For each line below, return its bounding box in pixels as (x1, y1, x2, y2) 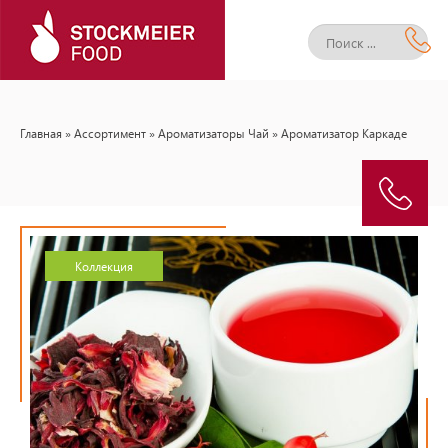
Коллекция (75, 258, 133, 274)
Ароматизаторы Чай (158, 125, 269, 141)
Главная (20, 125, 62, 141)
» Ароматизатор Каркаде (269, 125, 407, 141)
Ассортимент (74, 125, 146, 141)
